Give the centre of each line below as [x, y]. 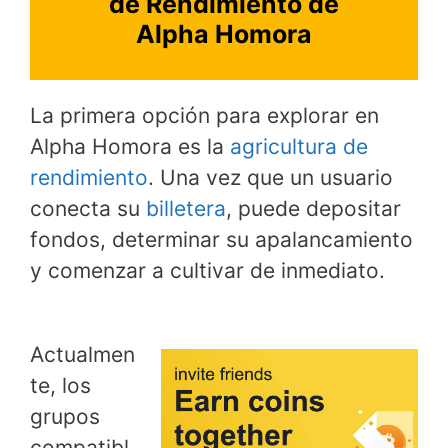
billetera [186, 209]
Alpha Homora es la [130, 147]
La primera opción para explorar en [204, 116]
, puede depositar [313, 209]
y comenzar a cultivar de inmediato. [207, 271]
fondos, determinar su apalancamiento [221, 240]
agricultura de [299, 147]
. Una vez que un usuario [270, 178]
